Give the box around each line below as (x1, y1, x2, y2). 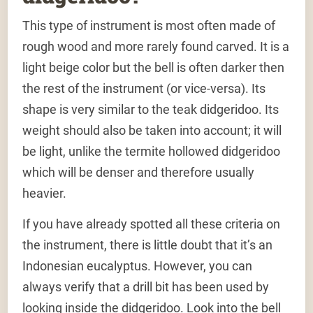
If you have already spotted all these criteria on (22, 217, 281, 232)
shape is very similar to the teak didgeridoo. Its (22, 101, 279, 117)
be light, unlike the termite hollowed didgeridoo (22, 143, 281, 159)
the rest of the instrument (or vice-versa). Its (22, 80, 266, 96)
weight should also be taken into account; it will (22, 122, 282, 138)
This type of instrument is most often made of (22, 17, 276, 33)
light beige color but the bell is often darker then (22, 59, 285, 75)
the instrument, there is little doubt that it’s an (22, 238, 273, 253)
